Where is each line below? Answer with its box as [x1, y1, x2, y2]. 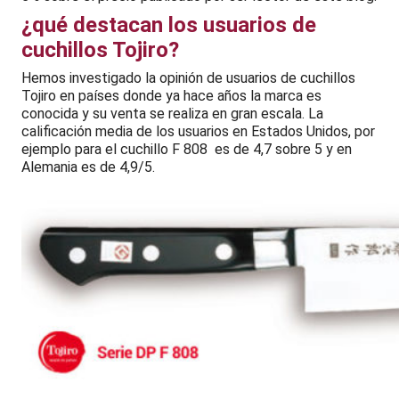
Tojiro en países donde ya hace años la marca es [21, 86, 322, 104]
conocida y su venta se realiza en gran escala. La [21, 104, 323, 122]
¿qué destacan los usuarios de [21, 12, 316, 37]
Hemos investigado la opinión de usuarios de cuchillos [21, 69, 355, 86]
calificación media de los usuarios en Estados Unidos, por [21, 122, 375, 140]
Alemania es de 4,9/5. [21, 158, 155, 175]
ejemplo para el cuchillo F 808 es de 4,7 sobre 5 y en [21, 140, 352, 158]
